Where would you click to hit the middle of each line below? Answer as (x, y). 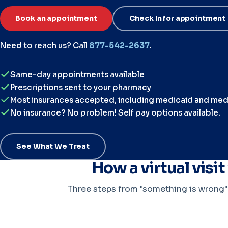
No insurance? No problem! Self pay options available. (115, 112)
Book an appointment (56, 18)
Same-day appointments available (77, 74)
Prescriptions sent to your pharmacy (81, 87)
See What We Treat (53, 146)
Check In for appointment (177, 19)
